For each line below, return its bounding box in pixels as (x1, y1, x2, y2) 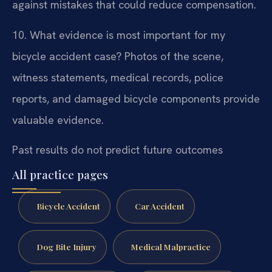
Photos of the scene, (121, 49, 223, 63)
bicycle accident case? (12, 49, 121, 63)
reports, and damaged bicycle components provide (12, 91, 260, 106)
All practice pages (12, 166, 108, 183)
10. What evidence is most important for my (12, 27, 225, 42)
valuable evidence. (12, 112, 104, 127)
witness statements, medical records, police (12, 70, 223, 84)
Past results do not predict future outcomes (12, 142, 223, 157)
